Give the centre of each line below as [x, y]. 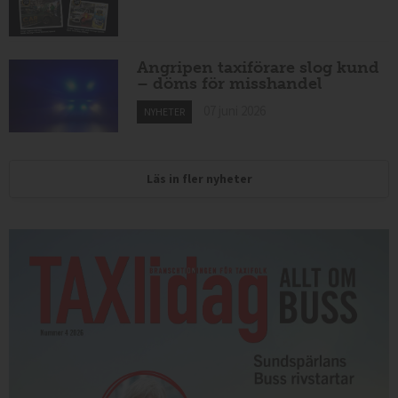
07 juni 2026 [235, 111]
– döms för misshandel [230, 84]
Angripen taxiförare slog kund [259, 68]
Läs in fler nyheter [199, 178]
